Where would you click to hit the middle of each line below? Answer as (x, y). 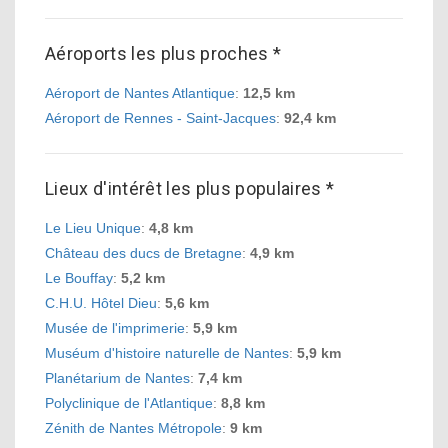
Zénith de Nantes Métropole (133, 428)
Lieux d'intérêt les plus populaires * (190, 188)
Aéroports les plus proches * (163, 53)
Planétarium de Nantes (117, 378)
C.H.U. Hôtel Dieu (101, 303)
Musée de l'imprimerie (115, 328)
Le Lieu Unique (93, 228)
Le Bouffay (79, 278)
